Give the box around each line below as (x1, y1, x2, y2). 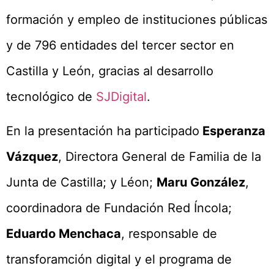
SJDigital (96, 89, 147, 104)
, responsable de (121, 226, 217, 242)
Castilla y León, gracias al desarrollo (6, 63, 213, 78)
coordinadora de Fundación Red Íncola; (6, 201, 232, 216)
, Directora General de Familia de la (58, 149, 261, 165)
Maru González (157, 175, 245, 190)
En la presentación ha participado (6, 124, 199, 139)
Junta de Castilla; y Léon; (6, 175, 157, 190)
